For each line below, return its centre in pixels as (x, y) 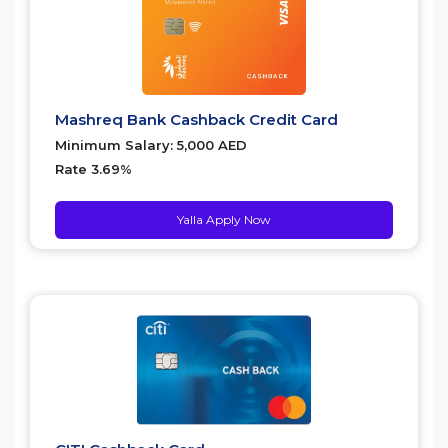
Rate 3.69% (93, 168)
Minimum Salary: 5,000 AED (151, 144)
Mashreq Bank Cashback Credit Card (196, 119)
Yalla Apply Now (224, 219)
